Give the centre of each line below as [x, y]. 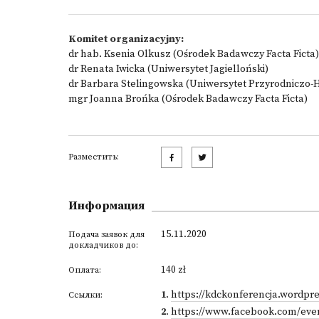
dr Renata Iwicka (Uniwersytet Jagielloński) [168, 69]
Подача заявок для [106, 235]
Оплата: [85, 270]
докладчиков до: [103, 245]
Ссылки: [85, 295]
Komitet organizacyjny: [126, 39]
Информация [106, 206]
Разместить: [94, 157]
